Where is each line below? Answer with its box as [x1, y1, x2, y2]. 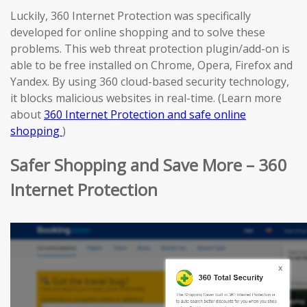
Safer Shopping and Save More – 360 [10, 153, 287, 176]
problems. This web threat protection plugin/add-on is [10, 41, 290, 56]
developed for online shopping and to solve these [10, 25, 265, 40]
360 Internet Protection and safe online [44, 107, 246, 122]
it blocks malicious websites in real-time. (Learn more [10, 90, 282, 106]
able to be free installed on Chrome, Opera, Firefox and [10, 58, 293, 73]
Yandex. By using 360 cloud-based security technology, [10, 74, 289, 89]
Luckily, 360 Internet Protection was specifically [10, 8, 251, 23]
